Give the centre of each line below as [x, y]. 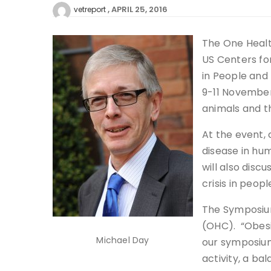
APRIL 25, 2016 [139, 9]
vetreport [90, 9]
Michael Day [123, 240]
